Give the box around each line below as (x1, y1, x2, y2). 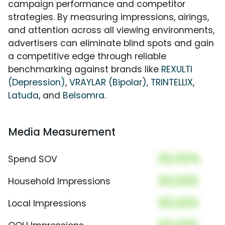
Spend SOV (8, 153, 57, 166)
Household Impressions (8, 175, 110, 188)
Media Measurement (8, 125, 116, 140)
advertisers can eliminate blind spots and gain (8, 37, 214, 50)
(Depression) (8, 76, 65, 89)
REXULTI (161, 63, 192, 76)
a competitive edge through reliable (8, 50, 166, 63)
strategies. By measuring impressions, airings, (8, 11, 209, 24)
